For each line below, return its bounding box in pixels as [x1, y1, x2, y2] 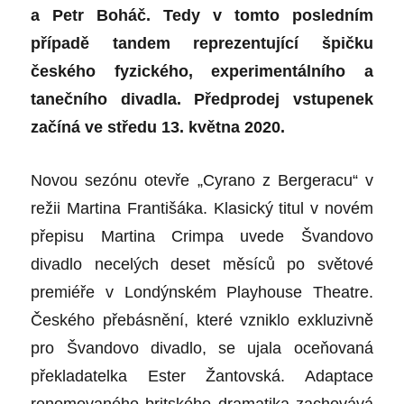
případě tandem [31, 34, 170, 53]
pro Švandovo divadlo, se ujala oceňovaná [31, 339, 373, 358]
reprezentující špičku [193, 34, 373, 53]
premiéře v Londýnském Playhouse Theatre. [31, 283, 373, 302]
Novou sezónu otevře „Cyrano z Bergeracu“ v [31, 171, 373, 190]
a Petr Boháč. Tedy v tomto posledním [31, 6, 373, 25]
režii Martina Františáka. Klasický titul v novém [31, 199, 373, 218]
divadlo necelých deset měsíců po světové [31, 255, 373, 274]
